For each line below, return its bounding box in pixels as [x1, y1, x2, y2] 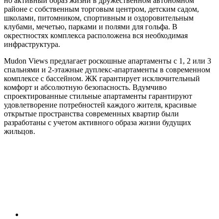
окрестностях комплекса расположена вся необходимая [4, 31, 188, 40]
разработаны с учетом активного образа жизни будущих [4, 118, 191, 127]
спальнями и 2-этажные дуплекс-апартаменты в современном [4, 65, 210, 74]
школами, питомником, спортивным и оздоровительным [4, 13, 194, 22]
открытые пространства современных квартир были [4, 109, 179, 118]
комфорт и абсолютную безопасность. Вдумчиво [4, 83, 167, 91]
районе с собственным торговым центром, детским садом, [4, 4, 199, 13]
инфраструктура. [4, 40, 60, 48]
